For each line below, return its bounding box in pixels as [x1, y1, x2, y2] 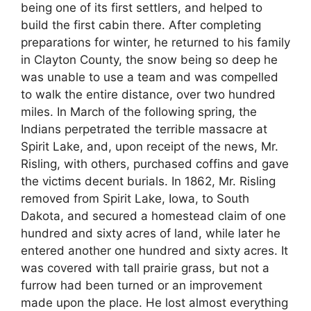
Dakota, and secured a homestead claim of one [21, 209, 286, 224]
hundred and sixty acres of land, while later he [21, 226, 280, 241]
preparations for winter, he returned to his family [21, 35, 290, 50]
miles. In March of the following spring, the [21, 105, 257, 119]
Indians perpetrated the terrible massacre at [21, 122, 267, 137]
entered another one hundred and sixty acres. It [21, 244, 288, 258]
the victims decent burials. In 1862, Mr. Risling [21, 174, 276, 189]
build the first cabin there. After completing [21, 18, 261, 33]
